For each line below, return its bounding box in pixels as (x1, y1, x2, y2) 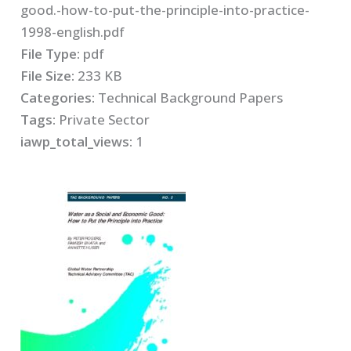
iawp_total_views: (20, 132, 133, 150)
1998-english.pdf (20, 22, 125, 41)
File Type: (20, 44, 84, 63)
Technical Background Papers (98, 88, 284, 107)
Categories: (20, 88, 99, 107)
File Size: (20, 66, 78, 85)
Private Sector (59, 110, 150, 128)
